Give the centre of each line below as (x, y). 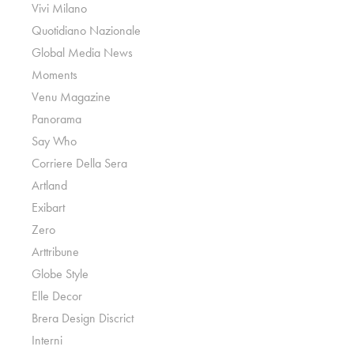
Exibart (49, 207)
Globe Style (60, 274)
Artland (50, 185)
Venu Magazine (72, 97)
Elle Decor (57, 296)
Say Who (55, 141)
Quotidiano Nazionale (87, 30)
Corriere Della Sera (80, 163)
